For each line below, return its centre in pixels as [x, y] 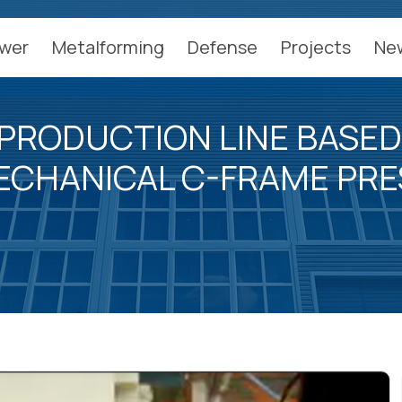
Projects [316, 47]
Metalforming [109, 47]
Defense [223, 47]
